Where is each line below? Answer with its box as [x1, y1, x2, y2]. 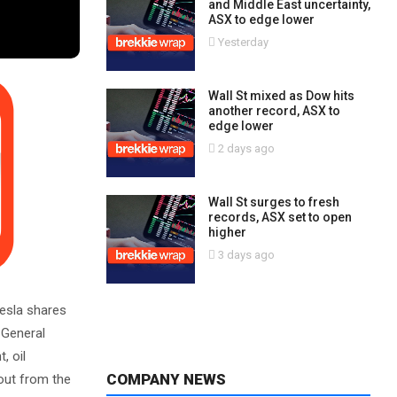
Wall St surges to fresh [207, 195, 339, 209]
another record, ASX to [207, 104, 340, 118]
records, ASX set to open [207, 210, 352, 224]
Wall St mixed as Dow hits [207, 89, 354, 103]
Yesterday [214, 35, 269, 49]
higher [207, 225, 246, 239]
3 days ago [214, 248, 275, 261]
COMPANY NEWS [105, 370, 226, 388]
